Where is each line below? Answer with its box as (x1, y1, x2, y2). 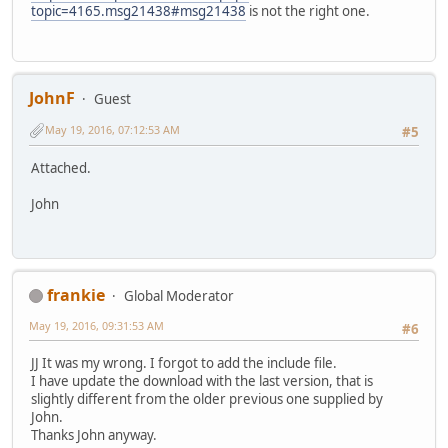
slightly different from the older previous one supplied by (31, 390, 383, 409)
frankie (47, 283, 105, 306)
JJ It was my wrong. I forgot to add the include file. (31, 354, 337, 373)
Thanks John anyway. (31, 426, 157, 445)
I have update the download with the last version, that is (31, 372, 373, 391)
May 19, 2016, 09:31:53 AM (29, 317, 164, 333)
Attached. (31, 159, 91, 178)
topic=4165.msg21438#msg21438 (31, 2, 246, 21)
